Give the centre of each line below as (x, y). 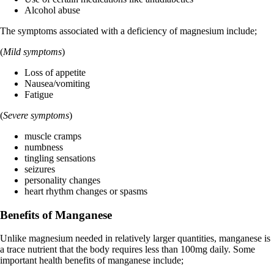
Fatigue (40, 94)
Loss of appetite (55, 72)
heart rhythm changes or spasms (86, 191)
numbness (44, 147)
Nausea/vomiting (57, 83)
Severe (16, 115)
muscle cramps (53, 136)
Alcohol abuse (52, 10)
